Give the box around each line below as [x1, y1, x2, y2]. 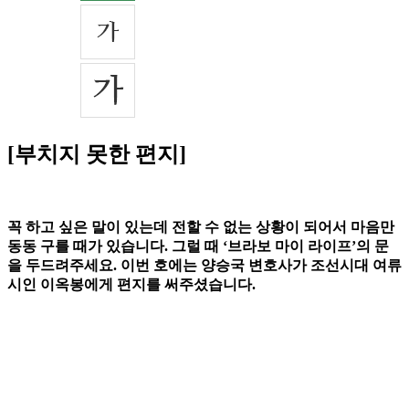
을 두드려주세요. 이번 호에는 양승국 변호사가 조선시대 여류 [7, 257, 402, 274]
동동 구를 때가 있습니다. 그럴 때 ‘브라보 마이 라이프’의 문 [7, 238, 389, 255]
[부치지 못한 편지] [7, 142, 186, 167]
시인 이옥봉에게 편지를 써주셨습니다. [7, 277, 256, 293]
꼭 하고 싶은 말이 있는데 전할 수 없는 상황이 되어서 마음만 [7, 219, 394, 236]
